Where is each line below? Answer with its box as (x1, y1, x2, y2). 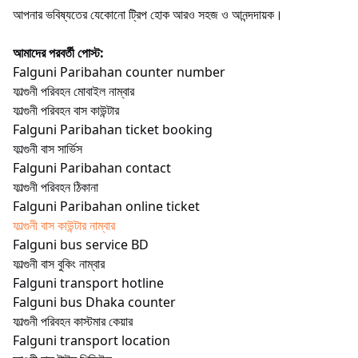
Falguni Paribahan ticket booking (13, 120, 213, 138)
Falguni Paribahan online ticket (13, 197, 200, 215)
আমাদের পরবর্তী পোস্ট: (13, 43, 107, 62)
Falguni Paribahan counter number (13, 62, 225, 81)
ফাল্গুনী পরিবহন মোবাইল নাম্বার (13, 82, 134, 100)
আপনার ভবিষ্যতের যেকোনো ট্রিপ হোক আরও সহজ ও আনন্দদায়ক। (13, 5, 283, 23)
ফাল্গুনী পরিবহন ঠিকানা (13, 177, 98, 196)
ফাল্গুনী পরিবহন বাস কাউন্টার (13, 101, 119, 119)
